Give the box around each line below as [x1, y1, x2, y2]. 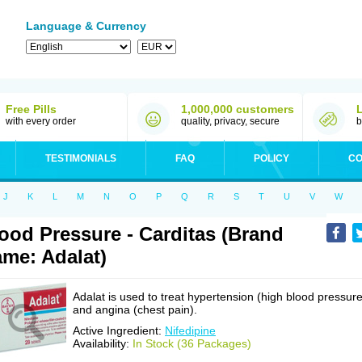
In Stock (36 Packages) [133, 337, 251, 350]
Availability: [73, 337, 133, 350]
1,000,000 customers [181, 103, 294, 116]
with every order [6, 116, 76, 127]
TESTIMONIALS [45, 153, 116, 164]
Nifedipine [165, 324, 216, 337]
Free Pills [6, 103, 57, 116]
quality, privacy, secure [181, 116, 280, 127]
